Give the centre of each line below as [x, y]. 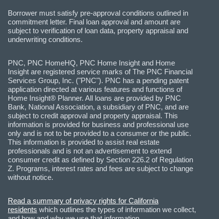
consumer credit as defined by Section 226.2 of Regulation [100, 159]
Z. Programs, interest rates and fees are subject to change [100, 168]
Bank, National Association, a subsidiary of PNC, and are [98, 107]
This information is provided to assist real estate [84, 142]
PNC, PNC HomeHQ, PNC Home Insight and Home [91, 63]
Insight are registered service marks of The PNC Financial [100, 71]
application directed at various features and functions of [95, 89]
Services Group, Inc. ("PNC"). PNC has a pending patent [98, 80]
